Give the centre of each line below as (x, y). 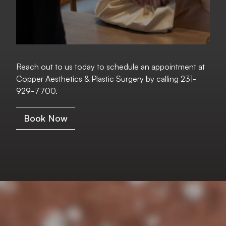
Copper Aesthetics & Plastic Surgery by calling (98, 78)
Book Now (46, 118)
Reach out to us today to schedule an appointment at (110, 66)
